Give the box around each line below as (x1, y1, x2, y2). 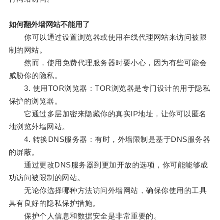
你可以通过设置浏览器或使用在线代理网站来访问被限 (8, 33, 207, 42)
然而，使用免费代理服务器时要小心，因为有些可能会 (8, 58, 207, 67)
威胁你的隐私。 (8, 71, 62, 80)
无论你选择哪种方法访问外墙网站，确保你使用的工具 (8, 186, 207, 195)
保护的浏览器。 (8, 97, 62, 106)
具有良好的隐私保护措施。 (8, 199, 100, 208)
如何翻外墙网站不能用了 (8, 20, 90, 29)
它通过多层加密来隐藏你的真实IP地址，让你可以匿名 (8, 110, 207, 118)
